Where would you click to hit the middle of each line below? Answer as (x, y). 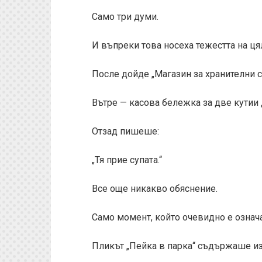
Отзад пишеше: (125, 131)
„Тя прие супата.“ (127, 160)
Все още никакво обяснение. (155, 189)
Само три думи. (125, 17)
